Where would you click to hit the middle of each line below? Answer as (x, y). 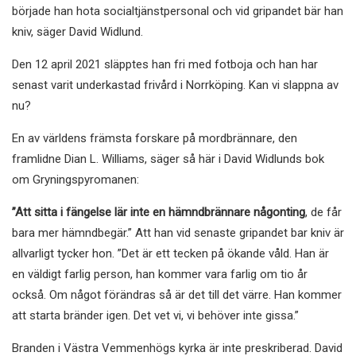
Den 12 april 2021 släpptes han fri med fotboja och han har (165, 64)
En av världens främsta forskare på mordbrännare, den (155, 138)
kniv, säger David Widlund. (77, 31)
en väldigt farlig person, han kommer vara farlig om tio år (160, 274)
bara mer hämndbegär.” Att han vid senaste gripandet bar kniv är (178, 232)
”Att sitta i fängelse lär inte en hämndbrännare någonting (159, 212)
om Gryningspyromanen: (75, 179)
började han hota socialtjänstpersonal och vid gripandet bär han (178, 11)
